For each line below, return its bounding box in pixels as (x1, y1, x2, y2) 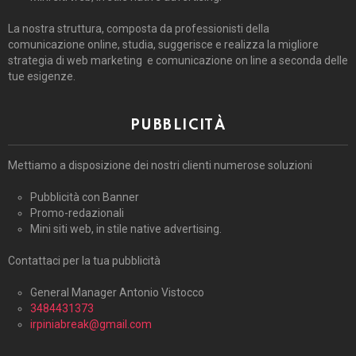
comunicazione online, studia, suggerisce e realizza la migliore (8, 38, 319, 52)
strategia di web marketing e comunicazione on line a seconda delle (8, 54, 348, 68)
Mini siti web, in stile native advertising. (30, 222, 222, 236)
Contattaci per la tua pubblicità (8, 254, 161, 268)
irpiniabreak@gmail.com (30, 318, 152, 331)
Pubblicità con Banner (30, 191, 139, 204)
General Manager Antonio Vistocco (30, 286, 204, 300)
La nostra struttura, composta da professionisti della (8, 22, 269, 36)
